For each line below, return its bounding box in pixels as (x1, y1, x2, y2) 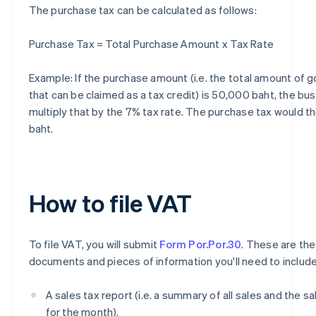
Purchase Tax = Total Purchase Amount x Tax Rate (28, 36, 274, 51)
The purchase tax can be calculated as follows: (28, 2, 257, 17)
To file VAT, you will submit (28, 236, 160, 251)
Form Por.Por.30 (159, 236, 242, 251)
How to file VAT (28, 187, 192, 218)
